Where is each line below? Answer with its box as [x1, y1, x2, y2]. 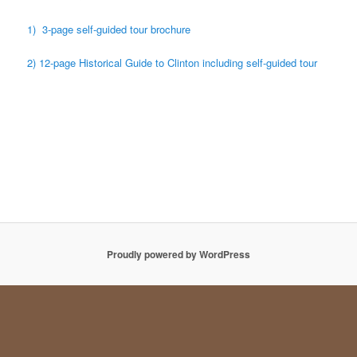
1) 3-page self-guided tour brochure [27, 21, 191, 37]
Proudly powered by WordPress [107, 247, 250, 262]
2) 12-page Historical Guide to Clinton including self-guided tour [27, 55, 318, 71]
